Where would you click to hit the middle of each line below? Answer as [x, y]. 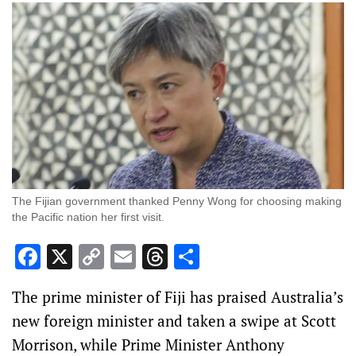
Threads [213, 257]
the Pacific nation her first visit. [88, 217]
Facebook [93, 257]
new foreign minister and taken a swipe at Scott [174, 321]
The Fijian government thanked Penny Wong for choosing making [177, 201]
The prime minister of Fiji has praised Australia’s [178, 297]
